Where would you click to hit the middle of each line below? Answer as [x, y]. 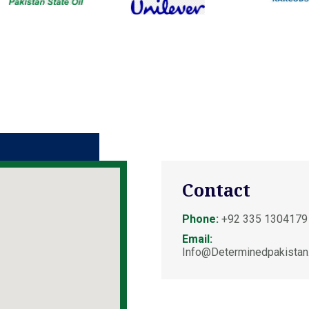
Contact [216, 190]
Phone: [200, 219]
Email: [197, 239]
